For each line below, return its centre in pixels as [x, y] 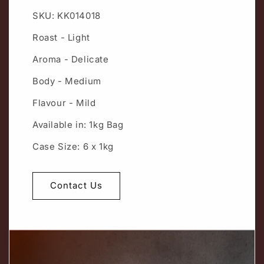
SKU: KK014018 [67, 15]
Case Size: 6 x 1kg [73, 146]
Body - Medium [67, 81]
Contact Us [76, 186]
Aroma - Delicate [71, 59]
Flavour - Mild [64, 103]
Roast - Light [61, 37]
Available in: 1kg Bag [78, 124]
